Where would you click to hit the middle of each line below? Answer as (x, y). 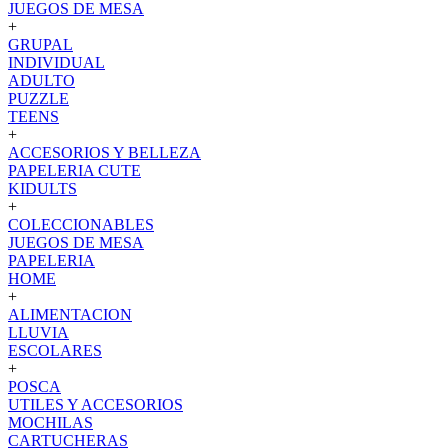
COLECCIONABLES (81, 224)
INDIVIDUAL (56, 62)
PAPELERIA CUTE (74, 170)
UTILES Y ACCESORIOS (95, 404)
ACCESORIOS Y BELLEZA (104, 152)
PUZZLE (38, 98)
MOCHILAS (50, 422)
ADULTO (41, 80)
